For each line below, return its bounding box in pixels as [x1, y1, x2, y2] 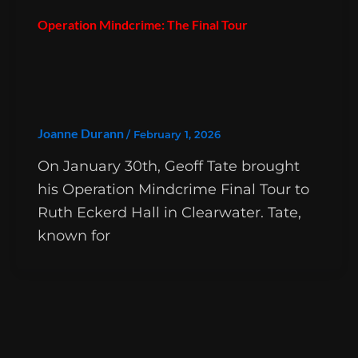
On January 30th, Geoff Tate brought [37, 157, 300, 175]
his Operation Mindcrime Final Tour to [37, 180, 309, 198]
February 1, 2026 [133, 128, 221, 141]
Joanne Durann [37, 125, 126, 141]
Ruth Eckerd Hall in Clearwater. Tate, [37, 203, 301, 221]
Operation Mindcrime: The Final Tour [37, 17, 248, 33]
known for [37, 226, 110, 245]
